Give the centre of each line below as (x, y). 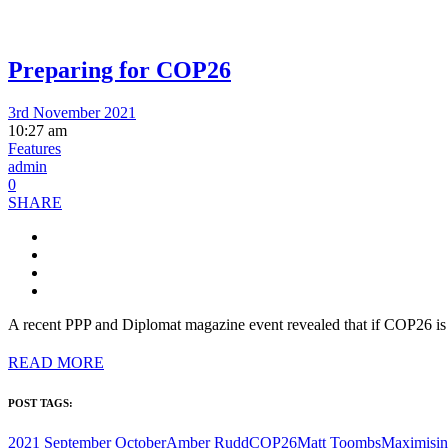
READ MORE (56, 362)
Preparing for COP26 (119, 69)
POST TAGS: (40, 402)
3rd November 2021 (72, 112)
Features (34, 148)
